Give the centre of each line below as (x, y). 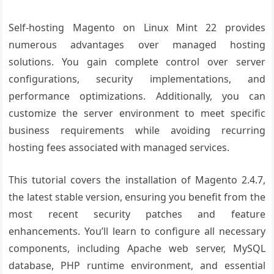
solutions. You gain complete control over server (137, 62)
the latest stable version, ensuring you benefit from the (137, 197)
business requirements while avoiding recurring (137, 130)
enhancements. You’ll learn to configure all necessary (137, 231)
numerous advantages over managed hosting (137, 45)
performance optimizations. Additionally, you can (137, 96)
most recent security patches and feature (137, 214)
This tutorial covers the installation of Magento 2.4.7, (137, 180)
